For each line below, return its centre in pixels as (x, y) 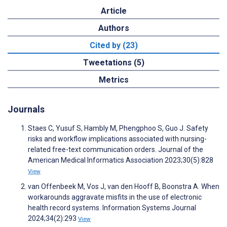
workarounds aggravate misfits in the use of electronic (115, 197)
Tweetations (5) (113, 62)
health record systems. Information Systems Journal (112, 207)
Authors (113, 28)
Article (113, 11)
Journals (26, 109)
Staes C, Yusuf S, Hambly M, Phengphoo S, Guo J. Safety (118, 128)
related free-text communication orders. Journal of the (116, 149)
